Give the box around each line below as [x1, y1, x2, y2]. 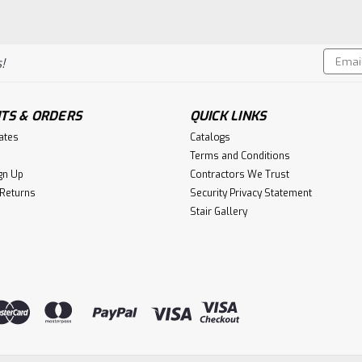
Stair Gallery [189, 204, 247, 218]
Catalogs [189, 130, 230, 144]
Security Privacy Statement [189, 186, 312, 200]
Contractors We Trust [189, 167, 289, 181]
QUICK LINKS [189, 107, 267, 124]
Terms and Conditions [189, 149, 290, 162]
